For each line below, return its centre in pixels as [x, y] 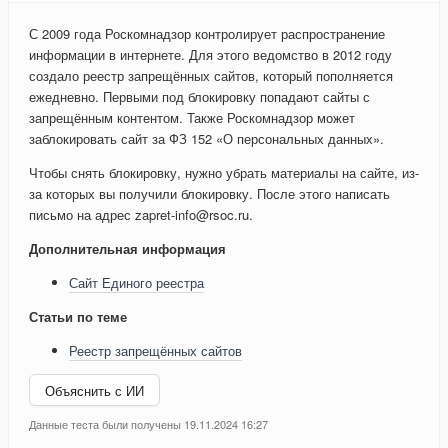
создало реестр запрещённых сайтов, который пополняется [211, 76]
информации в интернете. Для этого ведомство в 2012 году [210, 55]
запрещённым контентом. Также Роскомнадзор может [192, 118]
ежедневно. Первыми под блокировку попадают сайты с [199, 97]
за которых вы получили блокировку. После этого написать [209, 194]
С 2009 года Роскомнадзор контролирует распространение [207, 34]
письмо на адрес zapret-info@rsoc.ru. [141, 215]
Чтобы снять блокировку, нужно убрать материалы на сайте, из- [224, 173]
